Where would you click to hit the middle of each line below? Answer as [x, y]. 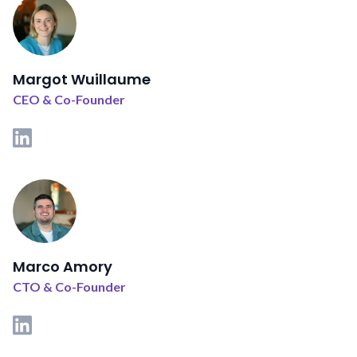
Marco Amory [63, 267]
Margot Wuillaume [82, 80]
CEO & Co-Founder [69, 100]
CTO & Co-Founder [69, 287]
